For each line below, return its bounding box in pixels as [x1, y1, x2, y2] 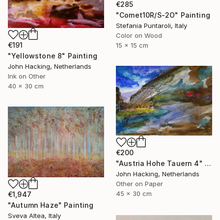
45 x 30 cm [116, 190, 152, 198]
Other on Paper [116, 180, 163, 188]
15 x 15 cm [116, 41, 148, 50]
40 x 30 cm [8, 82, 44, 90]
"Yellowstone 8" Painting [8, 51, 97, 60]
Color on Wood [116, 31, 162, 40]
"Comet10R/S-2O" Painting [116, 11, 210, 20]
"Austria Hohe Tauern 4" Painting [204, 159, 211, 168]
